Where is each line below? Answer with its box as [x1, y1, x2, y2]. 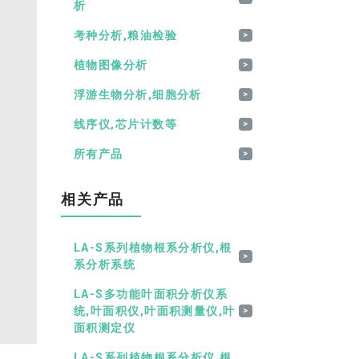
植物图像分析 [74, 58, 148, 72]
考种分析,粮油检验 [74, 28, 177, 42]
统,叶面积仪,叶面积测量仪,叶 [74, 304, 236, 318]
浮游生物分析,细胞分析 [74, 87, 202, 102]
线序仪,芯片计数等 [74, 117, 177, 131]
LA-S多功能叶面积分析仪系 [74, 287, 228, 301]
